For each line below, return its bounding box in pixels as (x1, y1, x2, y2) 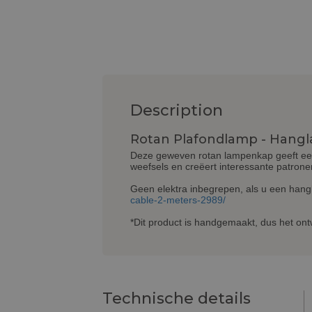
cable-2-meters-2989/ (130, 194, 226, 206)
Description (130, 101, 223, 120)
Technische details (102, 289, 251, 309)
